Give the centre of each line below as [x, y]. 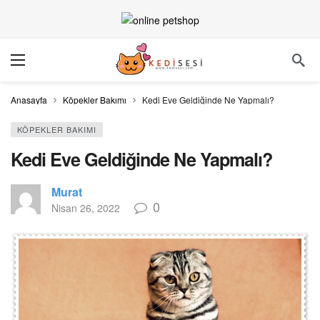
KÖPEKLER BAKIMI [57, 130]
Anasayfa [29, 100]
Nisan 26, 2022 [86, 208]
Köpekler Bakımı [95, 100]
